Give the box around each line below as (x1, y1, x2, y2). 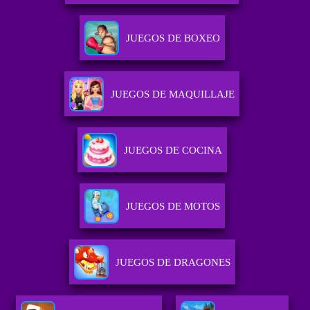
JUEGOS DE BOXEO (125, 33, 220, 44)
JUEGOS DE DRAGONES (115, 257, 230, 268)
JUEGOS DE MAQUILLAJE (111, 89, 235, 100)
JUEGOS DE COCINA (123, 145, 222, 156)
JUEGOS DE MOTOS (125, 201, 220, 212)
